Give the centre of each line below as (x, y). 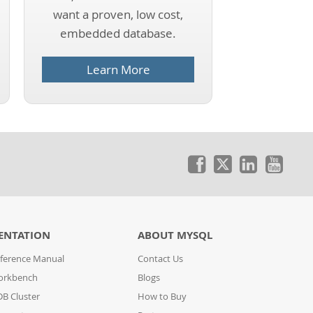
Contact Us (161, 259)
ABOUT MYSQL (175, 235)
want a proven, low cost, (118, 14)
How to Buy (162, 297)
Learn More (118, 70)
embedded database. (118, 33)
